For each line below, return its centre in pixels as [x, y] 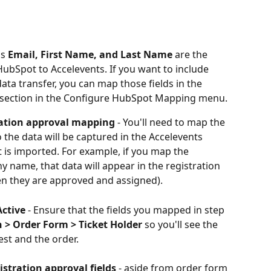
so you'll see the [181, 224]
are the [191, 55]
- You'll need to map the [172, 122]
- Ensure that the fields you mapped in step [126, 210]
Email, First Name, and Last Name [90, 55]
